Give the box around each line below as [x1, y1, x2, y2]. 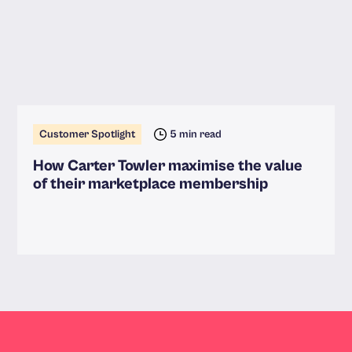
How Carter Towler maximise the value [33, 157, 303, 176]
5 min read [170, 128, 222, 141]
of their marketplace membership [33, 175, 269, 194]
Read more [33, 236, 97, 253]
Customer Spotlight [39, 128, 136, 141]
